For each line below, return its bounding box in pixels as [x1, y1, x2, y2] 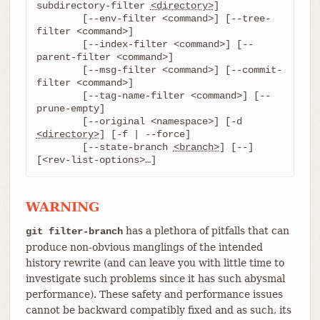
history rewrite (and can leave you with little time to [25, 256, 284, 269]
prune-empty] [36, 102, 105, 114]
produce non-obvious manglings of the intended [25, 241, 263, 253]
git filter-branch [25, 225, 123, 237]
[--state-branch [81, 141, 174, 153]
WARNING [25, 199, 99, 214]
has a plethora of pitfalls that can [122, 224, 289, 236]
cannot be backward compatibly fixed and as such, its [25, 304, 291, 316]
